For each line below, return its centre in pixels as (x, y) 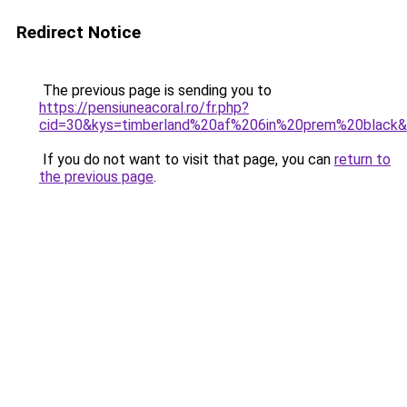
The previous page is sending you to (155, 90)
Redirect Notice (79, 32)
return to (362, 159)
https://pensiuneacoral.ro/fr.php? (144, 108)
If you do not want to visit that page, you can (187, 159)
